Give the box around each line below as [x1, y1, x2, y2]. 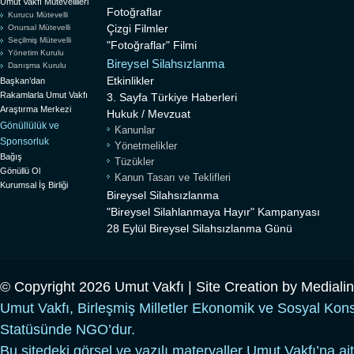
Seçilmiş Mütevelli [8, 36, 71, 45]
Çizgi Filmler [107, 22, 168, 36]
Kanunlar [115, 125, 155, 137]
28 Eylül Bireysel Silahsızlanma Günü [107, 222, 292, 235]
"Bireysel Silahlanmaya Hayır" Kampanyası [107, 205, 320, 219]
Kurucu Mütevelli [8, 10, 68, 20]
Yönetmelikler [115, 141, 177, 153]
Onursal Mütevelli [8, 23, 70, 32]
